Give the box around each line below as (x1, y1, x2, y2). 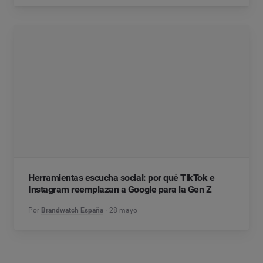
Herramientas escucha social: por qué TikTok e (28, 171, 215, 183)
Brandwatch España (41, 205, 103, 214)
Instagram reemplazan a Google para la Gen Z (28, 183, 212, 195)
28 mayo (109, 205, 138, 214)
